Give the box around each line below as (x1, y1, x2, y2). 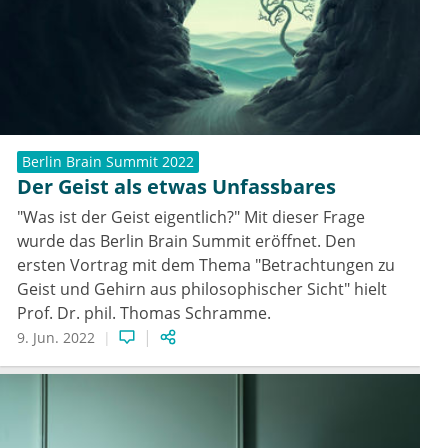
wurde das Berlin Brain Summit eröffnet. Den (17, 229, 356, 252)
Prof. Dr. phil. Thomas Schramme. (17, 301, 271, 324)
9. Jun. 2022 (17, 327, 95, 347)
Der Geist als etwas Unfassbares (17, 172, 336, 200)
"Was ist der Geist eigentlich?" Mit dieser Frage (17, 205, 365, 228)
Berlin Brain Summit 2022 (22, 151, 194, 171)
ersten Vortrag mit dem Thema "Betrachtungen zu (17, 253, 395, 276)
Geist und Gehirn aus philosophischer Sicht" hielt (17, 277, 387, 300)
